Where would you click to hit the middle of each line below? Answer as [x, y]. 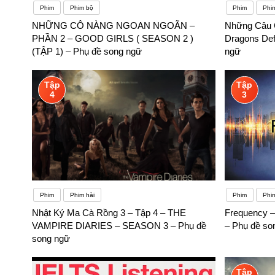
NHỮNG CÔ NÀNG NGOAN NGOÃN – [113, 26]
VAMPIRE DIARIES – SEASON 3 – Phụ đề [119, 226]
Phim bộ [82, 8]
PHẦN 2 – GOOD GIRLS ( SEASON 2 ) [113, 39]
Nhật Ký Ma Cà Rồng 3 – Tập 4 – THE [109, 213]
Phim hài [82, 195]
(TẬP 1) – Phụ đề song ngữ [87, 52]
